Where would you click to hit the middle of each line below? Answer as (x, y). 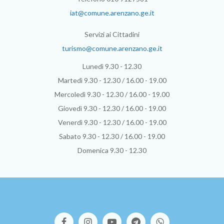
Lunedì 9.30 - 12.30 (112, 66)
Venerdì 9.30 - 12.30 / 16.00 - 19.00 (112, 122)
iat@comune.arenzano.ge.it (112, 13)
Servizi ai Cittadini (112, 34)
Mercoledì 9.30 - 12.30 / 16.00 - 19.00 (112, 94)
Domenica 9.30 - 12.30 (112, 150)
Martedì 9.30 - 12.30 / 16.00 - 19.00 (112, 80)
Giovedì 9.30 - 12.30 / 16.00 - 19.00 (112, 108)
